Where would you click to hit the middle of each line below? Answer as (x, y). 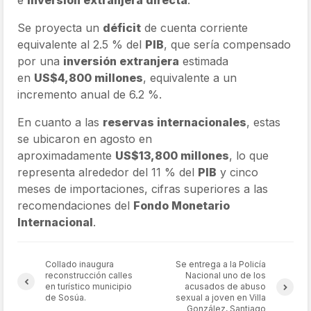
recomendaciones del (75, 206)
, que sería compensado (227, 45)
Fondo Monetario (182, 206)
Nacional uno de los (225, 276)
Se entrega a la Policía (220, 264)
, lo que (249, 156)
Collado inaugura (79, 264)
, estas (263, 123)
